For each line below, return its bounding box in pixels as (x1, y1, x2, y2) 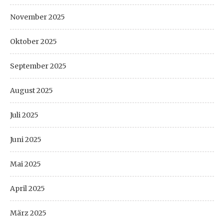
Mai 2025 (10, 159, 41, 168)
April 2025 (10, 184, 45, 193)
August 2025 (10, 86, 53, 95)
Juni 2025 (10, 135, 41, 144)
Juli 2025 (10, 110, 38, 119)
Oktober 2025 (10, 37, 57, 46)
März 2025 (10, 208, 46, 217)
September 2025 (10, 61, 66, 70)
